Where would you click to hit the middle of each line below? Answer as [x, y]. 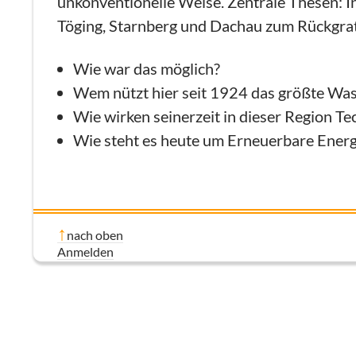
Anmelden [85, 252]
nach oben [95, 235]
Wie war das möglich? [147, 68]
